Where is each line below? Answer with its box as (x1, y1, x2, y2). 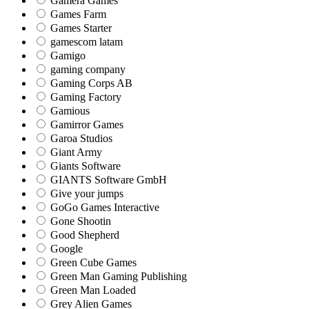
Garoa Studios (48, 132, 112, 144)
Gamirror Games (48, 118, 123, 130)
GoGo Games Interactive (48, 201, 159, 213)
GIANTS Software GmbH (48, 173, 167, 186)
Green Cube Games (48, 256, 137, 268)
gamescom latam (48, 35, 123, 48)
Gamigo (48, 49, 86, 61)
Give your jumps (48, 187, 123, 199)
